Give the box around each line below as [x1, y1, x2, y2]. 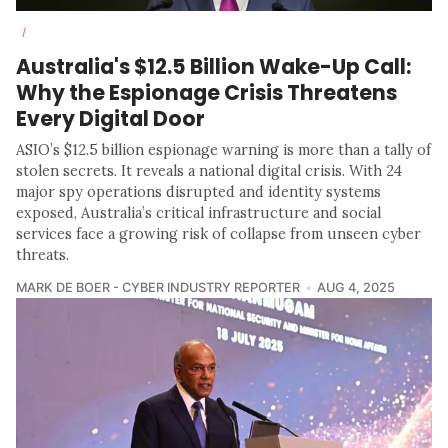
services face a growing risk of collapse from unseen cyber [16, 225, 421, 244]
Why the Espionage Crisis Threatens [16, 78, 397, 108]
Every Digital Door [16, 104, 205, 134]
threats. [16, 246, 69, 265]
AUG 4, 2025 [316, 280, 395, 296]
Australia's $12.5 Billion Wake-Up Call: [16, 52, 411, 82]
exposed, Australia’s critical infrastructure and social [16, 204, 381, 223]
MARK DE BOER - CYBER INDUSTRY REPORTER [16, 280, 300, 296]
